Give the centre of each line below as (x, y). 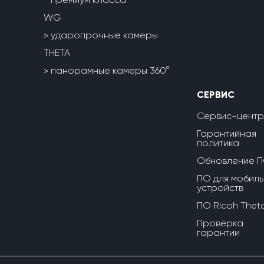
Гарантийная (227, 133)
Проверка (220, 223)
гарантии (218, 232)
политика (218, 143)
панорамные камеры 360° (110, 70)
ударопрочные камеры (104, 35)
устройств (220, 188)
